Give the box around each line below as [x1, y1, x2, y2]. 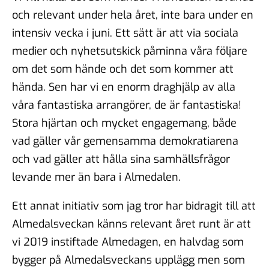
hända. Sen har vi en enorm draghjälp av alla [12, 79, 235, 94]
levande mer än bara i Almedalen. [12, 169, 184, 184]
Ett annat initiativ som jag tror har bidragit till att [12, 198, 256, 213]
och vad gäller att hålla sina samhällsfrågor [12, 151, 230, 166]
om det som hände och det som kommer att [12, 61, 234, 76]
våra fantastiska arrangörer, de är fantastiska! [12, 97, 241, 112]
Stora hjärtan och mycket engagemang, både [12, 115, 237, 130]
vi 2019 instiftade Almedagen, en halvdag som [12, 234, 244, 249]
